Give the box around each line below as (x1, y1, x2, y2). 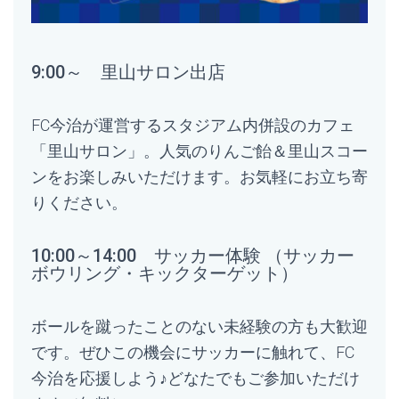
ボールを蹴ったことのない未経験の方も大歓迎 (31, 317, 368, 337)
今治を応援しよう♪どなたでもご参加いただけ (31, 369, 360, 388)
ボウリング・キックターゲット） (31, 263, 298, 285)
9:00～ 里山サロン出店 (31, 61, 225, 84)
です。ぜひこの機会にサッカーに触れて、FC (31, 343, 354, 362)
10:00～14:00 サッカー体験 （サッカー (31, 245, 354, 267)
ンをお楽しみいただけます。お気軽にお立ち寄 (31, 167, 368, 187)
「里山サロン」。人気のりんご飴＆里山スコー (31, 142, 368, 161)
